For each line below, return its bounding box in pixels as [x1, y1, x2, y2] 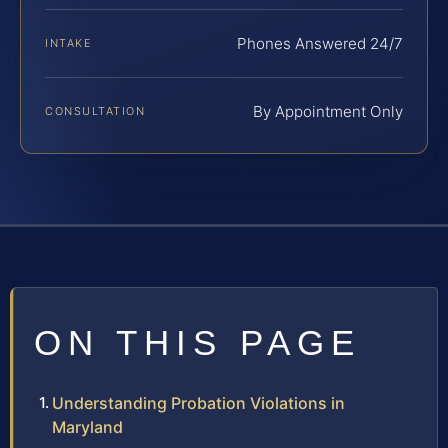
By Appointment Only [253, 102, 403, 122]
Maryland [52, 417, 123, 438]
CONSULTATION [45, 104, 146, 119]
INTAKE [45, 36, 92, 51]
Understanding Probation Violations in [52, 393, 345, 414]
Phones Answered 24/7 [237, 34, 403, 54]
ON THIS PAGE [34, 323, 361, 363]
